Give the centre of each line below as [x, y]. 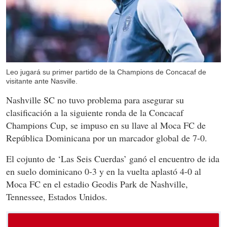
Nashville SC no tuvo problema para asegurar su [95, 100]
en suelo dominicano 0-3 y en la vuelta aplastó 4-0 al [104, 172]
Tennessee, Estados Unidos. [57, 197]
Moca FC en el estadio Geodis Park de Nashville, [97, 184]
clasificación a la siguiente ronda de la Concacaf [95, 113]
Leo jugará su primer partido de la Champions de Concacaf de [106, 72]
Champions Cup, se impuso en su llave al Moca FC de [106, 125]
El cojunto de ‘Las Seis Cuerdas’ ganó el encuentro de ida [113, 159]
